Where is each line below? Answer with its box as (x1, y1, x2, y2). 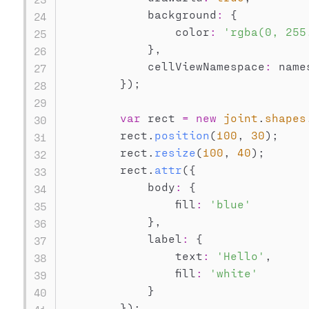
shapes (264, 111, 306, 124)
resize (154, 146, 196, 159)
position (154, 128, 210, 141)
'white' (209, 266, 258, 279)
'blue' (209, 197, 251, 210)
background (64, 8, 217, 21)
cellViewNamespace (64, 59, 265, 72)
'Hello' (216, 249, 265, 262)
